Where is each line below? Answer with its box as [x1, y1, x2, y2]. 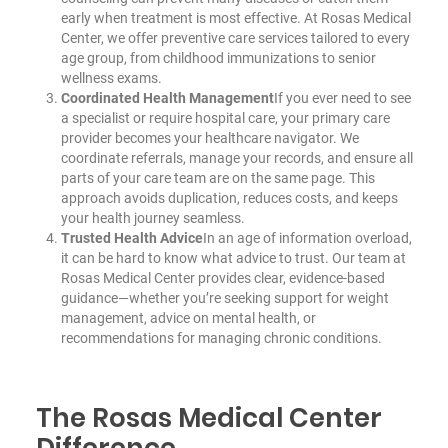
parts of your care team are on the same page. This [60, 169, 375, 186]
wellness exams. [60, 69, 162, 86]
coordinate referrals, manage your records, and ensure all [60, 149, 413, 166]
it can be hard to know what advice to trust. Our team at [60, 249, 406, 266]
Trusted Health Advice [60, 229, 203, 246]
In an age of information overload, [202, 229, 412, 246]
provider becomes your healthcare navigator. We [60, 129, 359, 146]
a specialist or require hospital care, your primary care [60, 109, 390, 126]
